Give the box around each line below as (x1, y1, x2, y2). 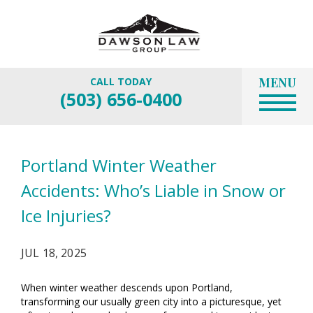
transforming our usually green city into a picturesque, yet (21, 295, 282, 308)
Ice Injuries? (21, 204, 111, 227)
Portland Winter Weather (21, 154, 217, 177)
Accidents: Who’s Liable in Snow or (21, 179, 286, 202)
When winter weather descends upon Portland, (21, 281, 233, 294)
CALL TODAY (90, 75, 152, 88)
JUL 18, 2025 (21, 245, 87, 261)
